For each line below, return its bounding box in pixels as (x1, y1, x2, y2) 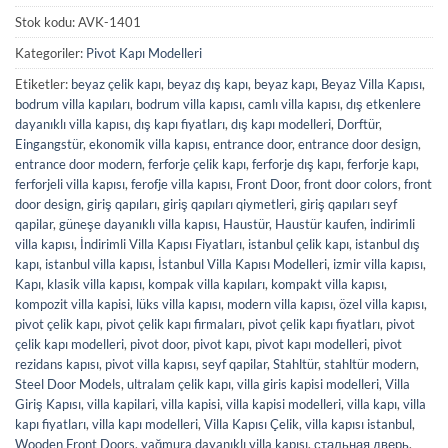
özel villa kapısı (339, 296, 424, 313)
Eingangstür (15, 136, 83, 153)
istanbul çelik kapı (248, 236, 349, 253)
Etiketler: (15, 76, 71, 93)
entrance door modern (15, 156, 142, 173)
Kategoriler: (15, 45, 86, 62)
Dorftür (337, 116, 379, 133)
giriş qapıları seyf (300, 196, 397, 213)
